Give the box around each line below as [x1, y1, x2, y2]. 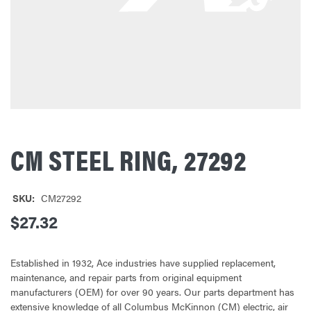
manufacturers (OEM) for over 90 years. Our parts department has [10, 284, 294, 299]
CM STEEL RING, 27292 [10, 139, 246, 179]
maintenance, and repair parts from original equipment [10, 269, 242, 284]
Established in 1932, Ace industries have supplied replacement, [10, 255, 276, 269]
